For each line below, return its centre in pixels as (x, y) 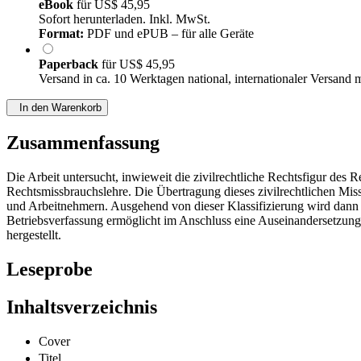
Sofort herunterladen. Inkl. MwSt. (124, 19)
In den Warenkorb (57, 108)
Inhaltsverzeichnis (82, 307)
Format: (61, 34)
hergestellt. (34, 235)
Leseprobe (50, 270)
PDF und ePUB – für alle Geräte (169, 34)
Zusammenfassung (83, 143)
